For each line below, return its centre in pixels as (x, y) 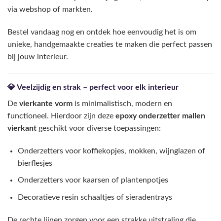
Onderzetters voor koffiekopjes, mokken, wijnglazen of (111, 151)
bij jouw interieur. (38, 57)
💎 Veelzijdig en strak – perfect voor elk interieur (93, 87)
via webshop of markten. (50, 10)
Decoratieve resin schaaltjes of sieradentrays (95, 197)
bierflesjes (35, 163)
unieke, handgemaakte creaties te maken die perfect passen (110, 45)
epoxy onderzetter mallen (160, 116)
